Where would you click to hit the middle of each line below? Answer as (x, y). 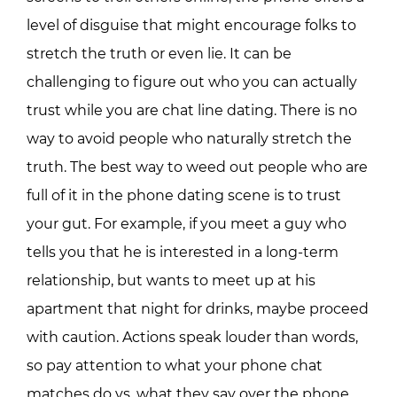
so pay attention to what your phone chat (175, 365)
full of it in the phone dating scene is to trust (184, 195)
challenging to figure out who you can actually (192, 82)
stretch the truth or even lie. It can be (159, 53)
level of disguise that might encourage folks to (191, 25)
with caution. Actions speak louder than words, (192, 337)
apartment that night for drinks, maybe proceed (198, 308)
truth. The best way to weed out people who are (197, 167)
